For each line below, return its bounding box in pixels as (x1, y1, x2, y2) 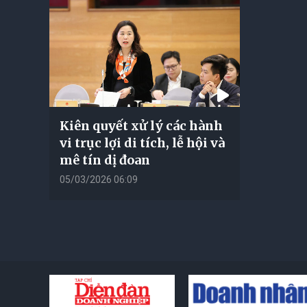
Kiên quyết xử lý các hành (60, 117, 223, 134)
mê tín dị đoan (60, 151, 150, 168)
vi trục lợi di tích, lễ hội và (60, 134, 225, 151)
